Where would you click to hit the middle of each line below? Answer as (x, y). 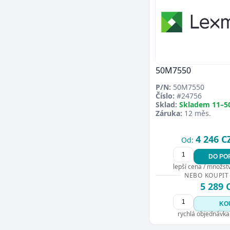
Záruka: (169, 113)
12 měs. (197, 113)
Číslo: (165, 95)
